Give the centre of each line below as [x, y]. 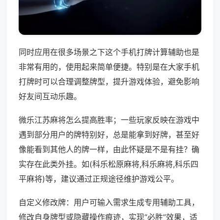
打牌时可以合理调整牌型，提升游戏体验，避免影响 [109, 82]
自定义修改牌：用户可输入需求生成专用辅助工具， [109, 203]
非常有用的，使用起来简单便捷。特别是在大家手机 [109, 67]
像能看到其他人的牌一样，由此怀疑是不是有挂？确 [109, 150]
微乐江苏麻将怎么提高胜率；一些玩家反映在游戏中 [109, 120]
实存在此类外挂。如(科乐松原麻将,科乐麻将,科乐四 [109, 164]
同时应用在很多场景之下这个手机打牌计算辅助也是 [109, 52]
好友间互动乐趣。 [50, 96]
